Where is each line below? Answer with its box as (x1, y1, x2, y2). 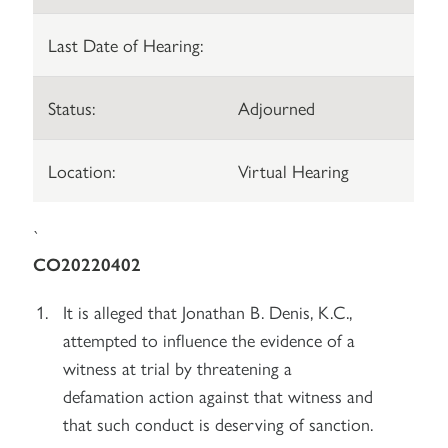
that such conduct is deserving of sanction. (63, 411, 374, 436)
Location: (48, 158, 116, 183)
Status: (48, 95, 96, 120)
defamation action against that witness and (63, 383, 374, 408)
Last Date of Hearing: (48, 32, 204, 57)
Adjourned (238, 95, 316, 120)
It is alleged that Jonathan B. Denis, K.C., (63, 299, 353, 324)
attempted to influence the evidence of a (63, 327, 356, 352)
